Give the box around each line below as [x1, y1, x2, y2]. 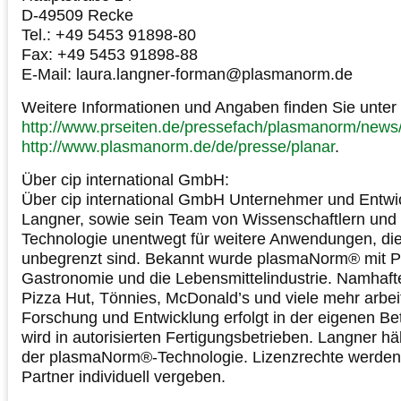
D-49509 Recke [21, 5, 133, 24]
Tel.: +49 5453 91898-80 [21, 25, 196, 44]
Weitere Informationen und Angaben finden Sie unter [21, 98, 397, 116]
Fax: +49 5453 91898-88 [21, 45, 198, 64]
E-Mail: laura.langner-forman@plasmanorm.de [21, 64, 353, 83]
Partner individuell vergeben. [21, 367, 226, 386]
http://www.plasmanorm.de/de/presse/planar [21, 137, 335, 156]
